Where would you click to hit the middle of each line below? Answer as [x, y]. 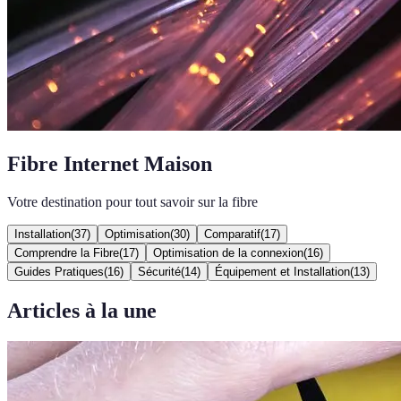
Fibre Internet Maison [110, 163]
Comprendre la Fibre [67, 252]
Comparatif [232, 234]
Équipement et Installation [282, 271]
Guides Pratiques [59, 271]
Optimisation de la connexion [228, 252]
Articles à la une [82, 310]
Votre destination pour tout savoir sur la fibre [132, 201]
